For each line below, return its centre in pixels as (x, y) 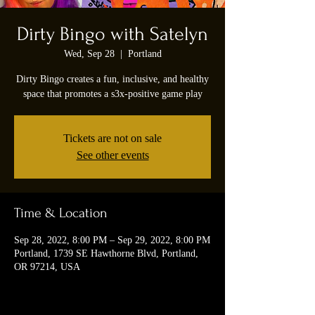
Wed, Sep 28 (89, 54)
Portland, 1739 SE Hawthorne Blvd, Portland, (106, 254)
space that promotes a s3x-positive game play (112, 94)
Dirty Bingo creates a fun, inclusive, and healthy (112, 79)
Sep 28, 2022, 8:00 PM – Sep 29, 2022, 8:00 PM (112, 240)
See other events (112, 155)
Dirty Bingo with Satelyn (112, 34)
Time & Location (61, 213)
